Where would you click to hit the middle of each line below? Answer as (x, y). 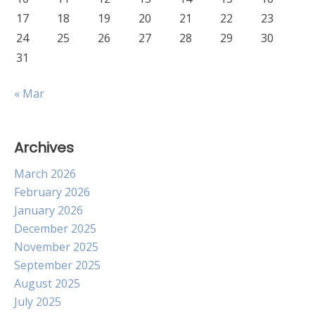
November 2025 (56, 247)
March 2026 (45, 174)
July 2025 (38, 302)
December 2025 (55, 229)
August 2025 (47, 283)
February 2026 (52, 192)
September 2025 (57, 265)
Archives (44, 148)
